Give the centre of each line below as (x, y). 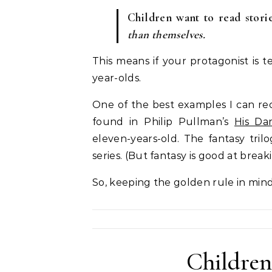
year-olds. (117, 78)
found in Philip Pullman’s (164, 122)
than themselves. (167, 35)
